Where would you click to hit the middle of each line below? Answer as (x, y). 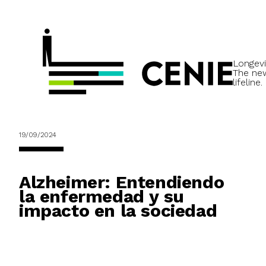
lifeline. (248, 83)
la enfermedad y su (102, 197)
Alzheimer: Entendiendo (122, 182)
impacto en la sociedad (118, 211)
